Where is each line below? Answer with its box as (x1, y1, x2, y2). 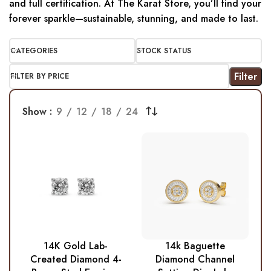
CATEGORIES (10, 45, 57, 57)
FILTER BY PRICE (10, 71, 69, 82)
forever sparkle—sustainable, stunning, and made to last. (9, 11, 258, 26)
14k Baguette (165, 239, 225, 253)
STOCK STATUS (137, 45, 191, 57)
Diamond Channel (155, 252, 235, 267)
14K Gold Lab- (44, 239, 108, 253)
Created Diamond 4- (30, 252, 122, 267)
